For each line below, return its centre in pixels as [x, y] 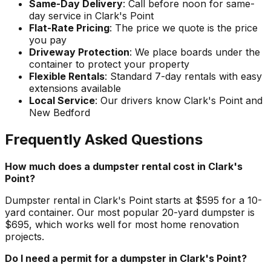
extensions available [75, 88]
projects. [24, 236]
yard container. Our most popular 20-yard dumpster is [130, 212]
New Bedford [60, 112]
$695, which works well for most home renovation [122, 224]
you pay [48, 40]
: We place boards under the [195, 52]
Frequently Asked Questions [104, 139]
